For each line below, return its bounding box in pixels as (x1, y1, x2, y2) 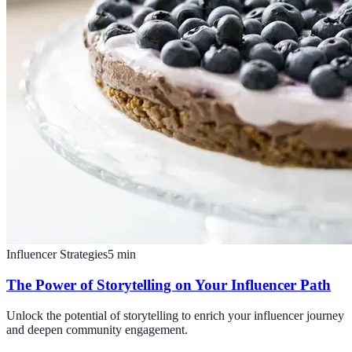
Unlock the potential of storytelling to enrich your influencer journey (6, 308, 344, 322)
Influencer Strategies (6, 247, 108, 262)
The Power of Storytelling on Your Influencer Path (6, 277, 331, 293)
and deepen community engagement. (6, 322, 188, 336)
